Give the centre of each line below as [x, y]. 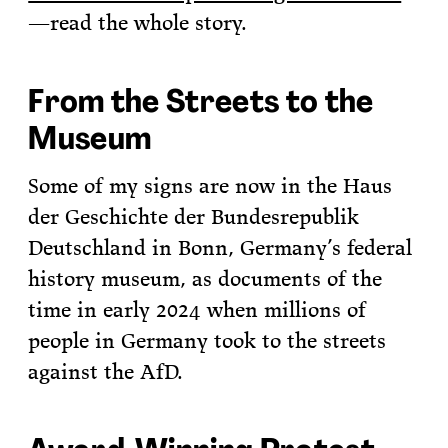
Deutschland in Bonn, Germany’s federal [220, 248]
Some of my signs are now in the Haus [210, 186]
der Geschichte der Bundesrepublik [194, 217]
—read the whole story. [138, 22]
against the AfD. [106, 372]
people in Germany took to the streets [207, 341]
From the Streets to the [201, 100]
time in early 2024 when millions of [197, 310]
